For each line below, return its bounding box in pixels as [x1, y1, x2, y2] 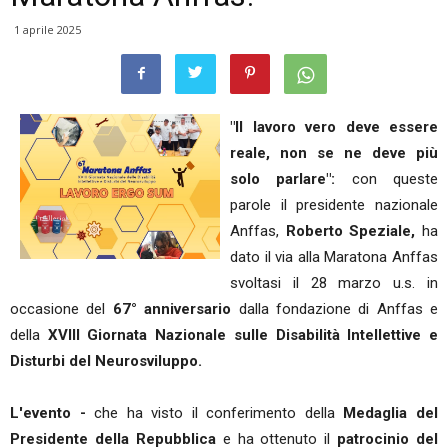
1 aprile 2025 [14, 22, 81, 37]
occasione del [10, 300, 113, 318]
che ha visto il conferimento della [94, 404, 344, 422]
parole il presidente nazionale [230, 196, 438, 214]
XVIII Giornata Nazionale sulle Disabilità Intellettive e [47, 326, 439, 344]
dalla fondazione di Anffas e [231, 300, 438, 318]
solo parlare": [230, 170, 336, 188]
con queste [335, 170, 439, 188]
